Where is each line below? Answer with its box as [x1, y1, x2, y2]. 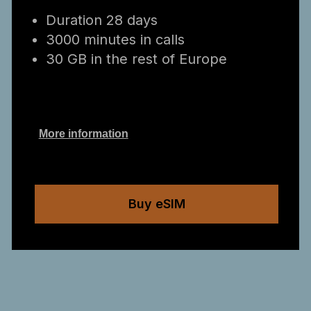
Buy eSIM [128, 196, 185, 211]
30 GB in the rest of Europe [45, 51, 227, 67]
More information [38, 128, 128, 140]
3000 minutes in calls [45, 31, 185, 48]
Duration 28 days [45, 12, 158, 28]
